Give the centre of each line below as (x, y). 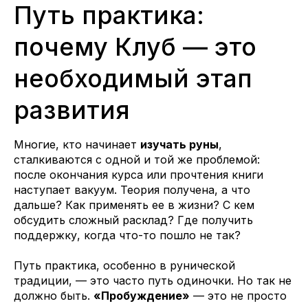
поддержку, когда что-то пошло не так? (127, 235)
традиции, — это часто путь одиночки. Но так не (153, 281)
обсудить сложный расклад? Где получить (133, 220)
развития (72, 110)
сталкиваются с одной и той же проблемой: (137, 160)
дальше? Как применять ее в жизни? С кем (134, 205)
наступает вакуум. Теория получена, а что (132, 190)
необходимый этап (133, 79)
